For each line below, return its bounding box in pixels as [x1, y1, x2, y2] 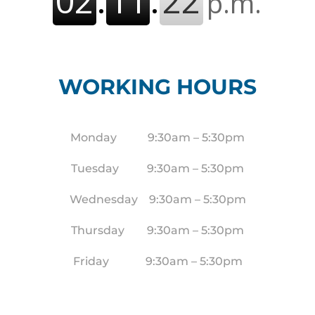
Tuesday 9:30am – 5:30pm [71, 162, 244, 175]
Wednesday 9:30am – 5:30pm [69, 193, 246, 206]
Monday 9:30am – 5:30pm [70, 131, 245, 144]
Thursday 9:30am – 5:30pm [71, 224, 244, 237]
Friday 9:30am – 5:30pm [72, 255, 243, 268]
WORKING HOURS [58, 74, 257, 100]
